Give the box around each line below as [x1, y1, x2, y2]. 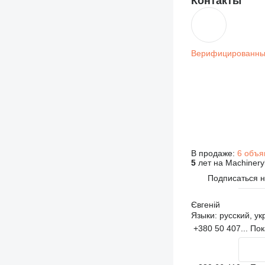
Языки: [190, 211, 217, 220]
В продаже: [190, 148, 237, 158]
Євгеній [190, 200, 220, 209]
